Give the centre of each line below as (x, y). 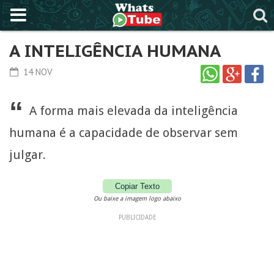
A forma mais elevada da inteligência (134, 111)
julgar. (28, 155)
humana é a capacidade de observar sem (124, 133)
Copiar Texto (137, 186)
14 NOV (36, 72)
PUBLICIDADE (137, 217)
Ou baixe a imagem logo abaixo (137, 198)
